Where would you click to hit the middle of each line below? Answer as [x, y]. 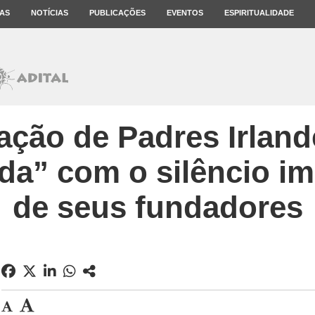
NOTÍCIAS [50, 13]
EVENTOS [185, 13]
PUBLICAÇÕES [117, 13]
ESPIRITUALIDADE [259, 13]
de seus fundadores [157, 207]
